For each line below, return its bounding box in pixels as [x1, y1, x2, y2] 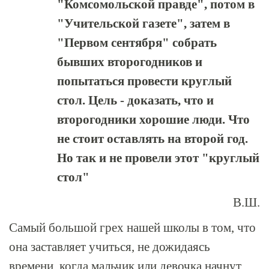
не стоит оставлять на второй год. [57, 131, 248, 146]
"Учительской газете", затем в [57, 16, 230, 31]
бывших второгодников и [57, 55, 202, 69]
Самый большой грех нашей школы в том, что [9, 220, 256, 235]
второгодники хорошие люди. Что [57, 112, 250, 127]
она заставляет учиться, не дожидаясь [9, 240, 210, 254]
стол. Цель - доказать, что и [57, 93, 214, 107]
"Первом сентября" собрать [57, 35, 217, 50]
